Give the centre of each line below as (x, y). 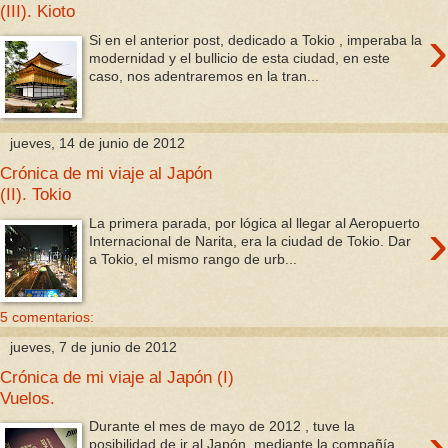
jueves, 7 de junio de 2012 (93, 346)
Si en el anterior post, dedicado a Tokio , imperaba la (256, 39)
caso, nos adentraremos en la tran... (204, 75)
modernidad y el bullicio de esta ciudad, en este (240, 57)
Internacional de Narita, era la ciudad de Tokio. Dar (250, 241)
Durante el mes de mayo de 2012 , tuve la (222, 426)
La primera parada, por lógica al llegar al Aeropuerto (255, 223)
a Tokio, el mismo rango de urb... (193, 259)
